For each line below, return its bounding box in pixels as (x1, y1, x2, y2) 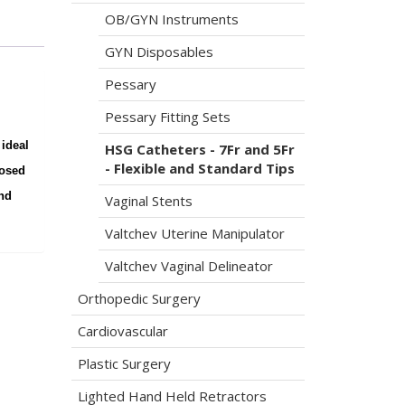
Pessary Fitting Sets (104, 108, 231, 126)
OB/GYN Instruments (104, 10, 239, 28)
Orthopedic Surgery (77, 289, 201, 307)
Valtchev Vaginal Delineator (104, 257, 273, 275)
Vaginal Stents (104, 192, 193, 210)
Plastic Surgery (77, 354, 171, 372)
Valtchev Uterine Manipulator (104, 224, 285, 242)
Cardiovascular (77, 322, 168, 340)
